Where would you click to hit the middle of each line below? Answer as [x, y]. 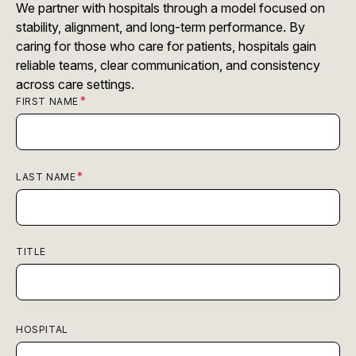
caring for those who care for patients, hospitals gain [166, 46]
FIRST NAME [47, 101]
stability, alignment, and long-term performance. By [161, 27]
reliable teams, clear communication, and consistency [168, 65]
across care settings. [75, 84]
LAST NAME [46, 176]
